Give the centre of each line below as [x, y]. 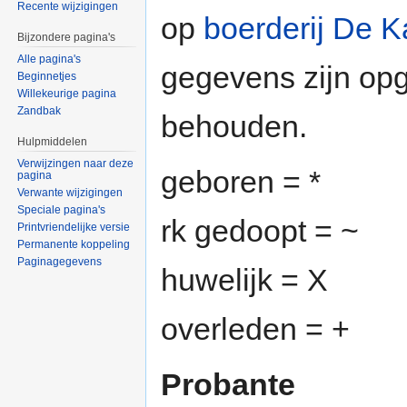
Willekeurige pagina [67, 94]
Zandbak [40, 111]
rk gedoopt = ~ [260, 231]
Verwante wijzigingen [70, 192]
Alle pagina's [50, 60]
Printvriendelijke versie [74, 227]
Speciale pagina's [62, 209]
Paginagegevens [60, 261]
